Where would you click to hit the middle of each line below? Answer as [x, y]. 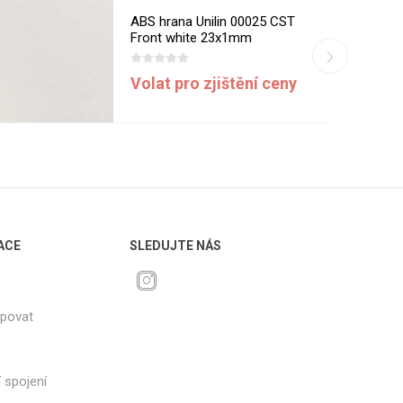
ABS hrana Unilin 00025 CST [213, 21]
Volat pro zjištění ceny [214, 83]
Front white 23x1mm [192, 37]
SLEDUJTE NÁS [176, 245]
